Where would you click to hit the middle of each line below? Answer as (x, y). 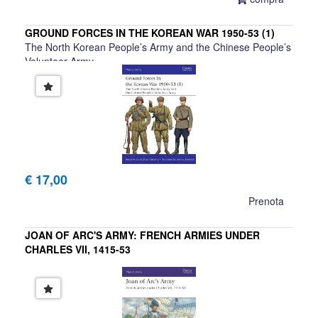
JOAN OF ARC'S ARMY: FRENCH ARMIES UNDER (142, 235)
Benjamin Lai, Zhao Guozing (89, 76)
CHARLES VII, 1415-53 (78, 250)
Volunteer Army (59, 61)
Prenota (266, 201)
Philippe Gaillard (61, 278)
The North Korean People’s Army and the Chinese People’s (158, 47)
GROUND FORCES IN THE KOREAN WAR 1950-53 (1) (150, 33)
